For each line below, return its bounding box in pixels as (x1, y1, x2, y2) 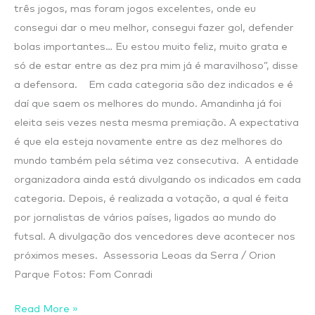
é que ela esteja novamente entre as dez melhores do (14, 136, 283, 147)
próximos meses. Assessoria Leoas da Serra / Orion (14, 250, 276, 261)
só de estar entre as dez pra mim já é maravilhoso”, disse (14, 60, 298, 71)
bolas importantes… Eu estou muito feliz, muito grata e (14, 41, 288, 52)
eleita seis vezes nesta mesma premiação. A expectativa (14, 117, 299, 128)
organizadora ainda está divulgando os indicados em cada (14, 174, 301, 185)
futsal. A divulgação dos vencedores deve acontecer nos (14, 231, 295, 242)
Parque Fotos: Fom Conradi (14, 269, 153, 280)
